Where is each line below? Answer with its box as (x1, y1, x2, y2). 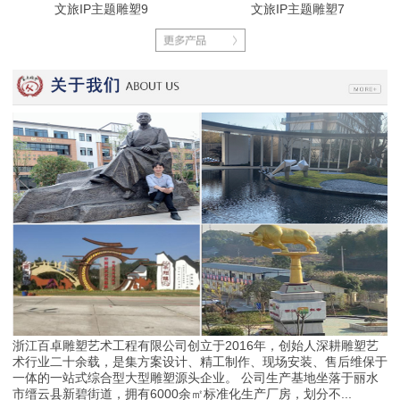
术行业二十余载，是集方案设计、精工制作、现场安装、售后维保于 (12, 354, 387, 369)
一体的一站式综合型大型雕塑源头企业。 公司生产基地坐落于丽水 (12, 370, 379, 385)
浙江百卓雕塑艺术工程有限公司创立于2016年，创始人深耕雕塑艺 (12, 337, 379, 353)
